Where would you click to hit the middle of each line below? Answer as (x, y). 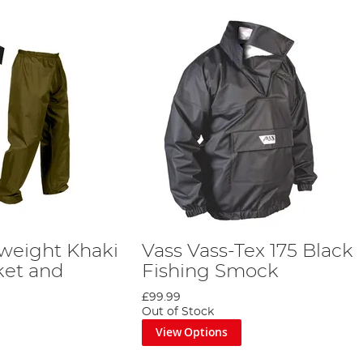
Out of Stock (177, 312)
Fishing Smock (210, 271)
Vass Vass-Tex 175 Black (247, 251)
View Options (192, 332)
